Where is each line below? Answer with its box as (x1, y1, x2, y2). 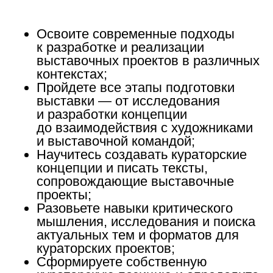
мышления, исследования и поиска (37, 213, 255, 229)
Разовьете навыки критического (37, 200, 233, 216)
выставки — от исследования (37, 93, 220, 108)
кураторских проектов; (37, 240, 175, 256)
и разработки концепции (37, 106, 187, 122)
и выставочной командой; (37, 133, 195, 149)
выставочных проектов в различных (37, 52, 260, 68)
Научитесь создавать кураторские (37, 146, 247, 162)
